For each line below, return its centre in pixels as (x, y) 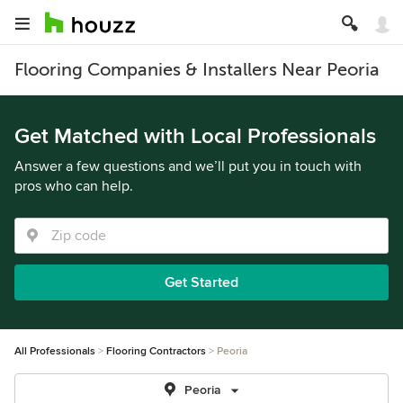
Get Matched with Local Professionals (195, 136)
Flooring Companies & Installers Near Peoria (197, 70)
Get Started (201, 282)
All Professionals (55, 351)
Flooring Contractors (156, 351)
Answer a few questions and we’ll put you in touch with (188, 166)
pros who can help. (74, 186)
